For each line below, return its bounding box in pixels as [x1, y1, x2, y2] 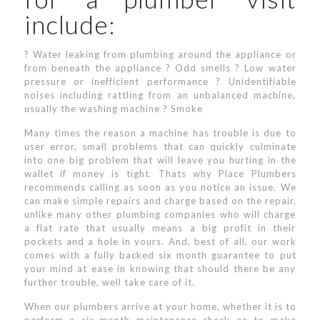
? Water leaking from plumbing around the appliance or [24, 49, 296, 60]
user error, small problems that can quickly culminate [24, 141, 296, 152]
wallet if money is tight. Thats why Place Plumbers [24, 168, 296, 179]
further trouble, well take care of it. [24, 276, 195, 288]
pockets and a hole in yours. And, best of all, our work [24, 236, 296, 247]
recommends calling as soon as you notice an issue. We [24, 181, 296, 193]
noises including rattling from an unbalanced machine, [24, 89, 296, 101]
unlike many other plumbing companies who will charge [24, 209, 296, 220]
